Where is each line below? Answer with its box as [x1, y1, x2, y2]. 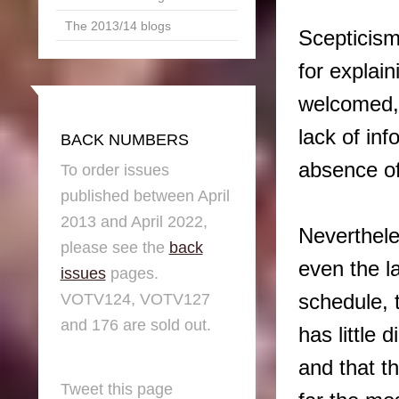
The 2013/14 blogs [64, 18, 171, 33]
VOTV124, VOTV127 [60, 290, 210, 309]
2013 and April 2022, [60, 213, 208, 232]
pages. [105, 265, 159, 283]
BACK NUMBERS [60, 131, 189, 150]
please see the [60, 239, 169, 257]
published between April [60, 187, 230, 206]
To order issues [60, 161, 169, 180]
